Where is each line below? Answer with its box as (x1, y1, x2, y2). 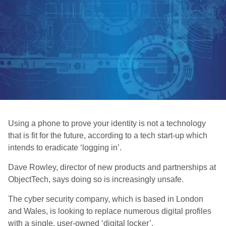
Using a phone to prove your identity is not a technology (8, 119, 206, 128)
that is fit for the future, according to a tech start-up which (8, 131, 207, 140)
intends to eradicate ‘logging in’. (8, 143, 122, 152)
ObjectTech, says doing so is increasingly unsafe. (8, 175, 184, 184)
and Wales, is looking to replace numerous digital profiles (8, 207, 211, 215)
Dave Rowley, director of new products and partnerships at (8, 163, 216, 172)
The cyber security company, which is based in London (8, 195, 203, 203)
